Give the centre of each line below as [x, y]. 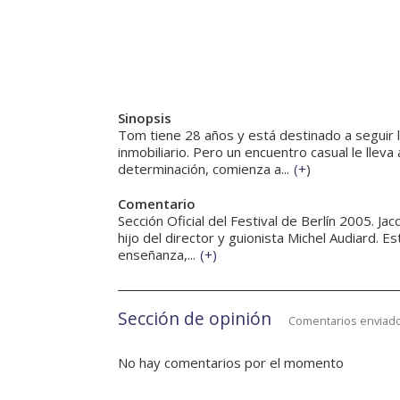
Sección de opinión [195, 319]
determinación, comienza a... [204, 169]
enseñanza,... [157, 255]
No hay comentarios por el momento [231, 363]
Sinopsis [145, 118]
